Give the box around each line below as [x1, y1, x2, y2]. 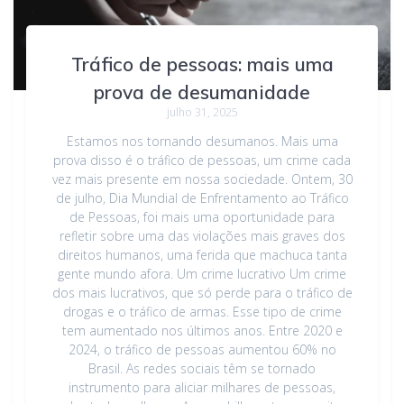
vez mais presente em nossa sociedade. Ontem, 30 [51, 170, 353, 188]
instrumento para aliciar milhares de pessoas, [69, 378, 335, 396]
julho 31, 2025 [166, 104, 238, 120]
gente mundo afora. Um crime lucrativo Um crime [58, 264, 346, 282]
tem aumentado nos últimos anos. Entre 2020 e [61, 321, 343, 339]
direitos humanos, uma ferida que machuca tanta [57, 245, 347, 263]
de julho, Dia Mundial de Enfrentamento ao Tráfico [55, 188, 349, 207]
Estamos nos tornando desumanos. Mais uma [66, 132, 338, 150]
